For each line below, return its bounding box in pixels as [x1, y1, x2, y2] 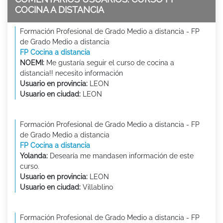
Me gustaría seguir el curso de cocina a [44, 58, 174, 67]
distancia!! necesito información [20, 69, 123, 77]
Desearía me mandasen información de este [48, 151, 194, 160]
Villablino [81, 183, 113, 191]
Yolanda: [20, 151, 48, 160]
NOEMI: [20, 58, 44, 67]
